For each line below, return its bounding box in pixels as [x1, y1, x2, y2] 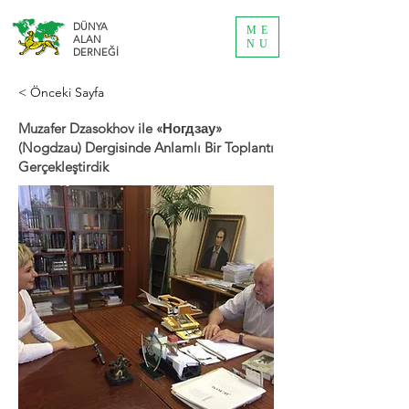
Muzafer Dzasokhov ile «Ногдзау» [18, 120, 222, 137]
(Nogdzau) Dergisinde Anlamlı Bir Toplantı [18, 139, 274, 156]
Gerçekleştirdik [18, 158, 109, 175]
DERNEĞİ [73, 46, 119, 58]
